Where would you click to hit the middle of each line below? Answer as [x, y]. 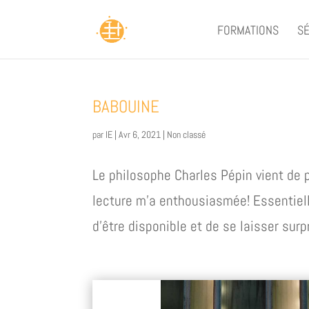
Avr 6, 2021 [140, 134]
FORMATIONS [248, 30]
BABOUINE [126, 107]
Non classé [187, 134]
